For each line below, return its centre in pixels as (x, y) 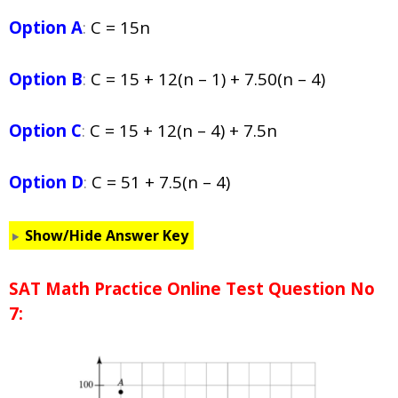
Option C (45, 131)
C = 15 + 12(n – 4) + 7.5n (183, 131)
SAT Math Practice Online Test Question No (192, 289)
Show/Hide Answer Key (106, 236)
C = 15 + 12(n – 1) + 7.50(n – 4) (208, 79)
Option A (46, 28)
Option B (46, 79)
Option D (46, 182)
